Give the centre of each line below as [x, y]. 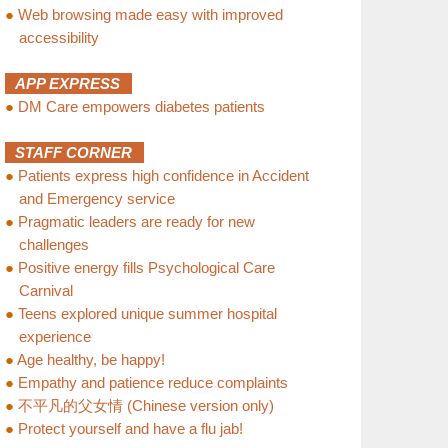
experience [54, 336]
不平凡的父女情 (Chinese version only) [145, 405]
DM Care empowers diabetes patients [141, 106]
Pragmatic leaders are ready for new [136, 221]
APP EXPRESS [73, 83]
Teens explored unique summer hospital [147, 313]
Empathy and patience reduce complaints [152, 382]
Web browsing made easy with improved [150, 14]
